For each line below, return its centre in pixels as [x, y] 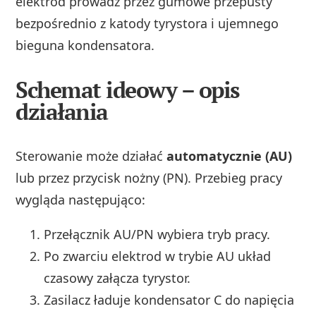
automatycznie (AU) [230, 156]
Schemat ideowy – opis [127, 90]
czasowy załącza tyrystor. [117, 278]
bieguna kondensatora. [85, 45]
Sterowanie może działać [91, 156]
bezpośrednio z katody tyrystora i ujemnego [147, 24]
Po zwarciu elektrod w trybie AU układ [158, 256]
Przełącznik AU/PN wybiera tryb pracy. [157, 235]
